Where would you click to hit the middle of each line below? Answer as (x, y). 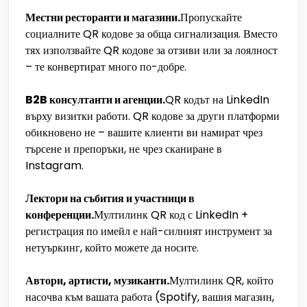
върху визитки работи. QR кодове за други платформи (152, 116)
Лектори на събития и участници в (110, 198)
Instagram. (54, 165)
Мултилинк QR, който (221, 281)
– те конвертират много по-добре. (106, 67)
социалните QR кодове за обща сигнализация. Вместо (151, 34)
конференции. (60, 215)
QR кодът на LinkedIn (217, 100)
